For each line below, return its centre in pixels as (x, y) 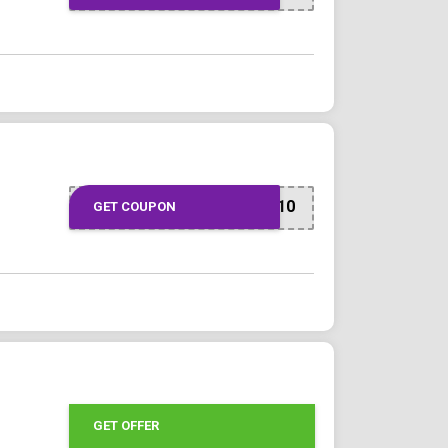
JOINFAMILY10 (240, 207)
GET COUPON (134, 207)
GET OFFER (125, 426)
